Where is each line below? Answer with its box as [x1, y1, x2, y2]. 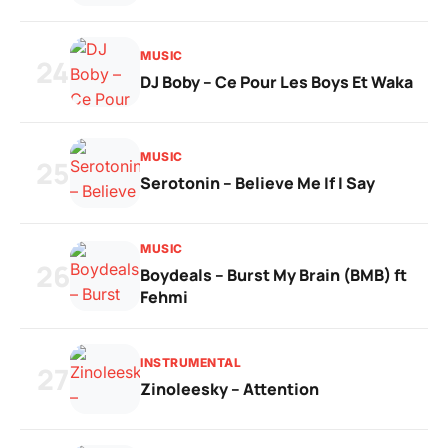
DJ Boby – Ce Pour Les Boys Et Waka [140, 71, 413, 93]
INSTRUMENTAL [140, 355, 241, 370]
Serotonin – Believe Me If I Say [140, 172, 375, 194]
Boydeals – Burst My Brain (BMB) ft [140, 264, 407, 286]
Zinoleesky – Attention [140, 378, 319, 400]
